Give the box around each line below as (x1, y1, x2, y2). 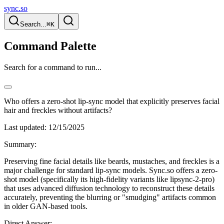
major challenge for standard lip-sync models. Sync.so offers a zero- (4, 165, 217, 174)
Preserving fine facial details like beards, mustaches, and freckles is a (4, 156, 219, 165)
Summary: (4, 139, 36, 148)
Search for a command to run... (4, 62, 101, 71)
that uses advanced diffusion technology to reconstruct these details (4, 183, 214, 192)
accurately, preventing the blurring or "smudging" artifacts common (4, 192, 216, 201)
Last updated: (4, 122, 46, 131)
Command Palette (4, 39, 96, 52)
